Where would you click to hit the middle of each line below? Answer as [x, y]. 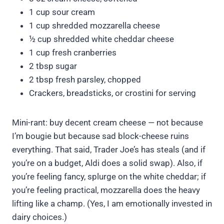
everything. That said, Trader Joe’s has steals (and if [109, 150]
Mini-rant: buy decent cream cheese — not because [107, 123]
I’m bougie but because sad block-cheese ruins [100, 136]
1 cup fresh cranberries [73, 53]
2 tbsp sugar [53, 66]
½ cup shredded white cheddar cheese [101, 39]
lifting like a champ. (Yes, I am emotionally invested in [112, 204]
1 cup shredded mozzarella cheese [94, 26]
